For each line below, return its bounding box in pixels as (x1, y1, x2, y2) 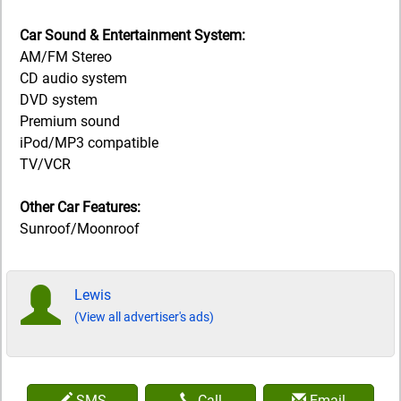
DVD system (20, 90, 98, 108)
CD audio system (20, 69, 127, 87)
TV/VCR (20, 155, 71, 173)
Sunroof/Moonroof (20, 219, 140, 237)
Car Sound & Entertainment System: (20, 26, 245, 44)
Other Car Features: (20, 198, 141, 216)
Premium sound (20, 112, 120, 130)
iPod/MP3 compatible (20, 133, 158, 151)
